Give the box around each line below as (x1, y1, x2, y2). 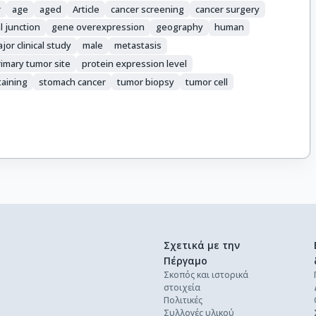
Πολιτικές (164, 294, 202, 307)
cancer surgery (195, 2, 260, 16)
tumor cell (186, 75, 229, 88)
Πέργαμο (164, 254, 207, 268)
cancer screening (111, 2, 185, 16)
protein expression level (82, 56, 188, 70)
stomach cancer (39, 75, 107, 88)
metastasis (114, 39, 162, 52)
